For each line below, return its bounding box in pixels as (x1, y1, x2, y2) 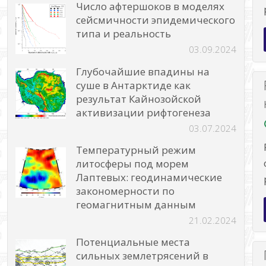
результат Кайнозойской (76, 91, 202, 106)
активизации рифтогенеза (76, 105, 211, 119)
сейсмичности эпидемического (76, 13, 236, 27)
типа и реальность (76, 27, 172, 41)
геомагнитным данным (76, 197, 197, 211)
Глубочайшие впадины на (76, 64, 210, 78)
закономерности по (76, 183, 175, 198)
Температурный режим (76, 142, 197, 157)
